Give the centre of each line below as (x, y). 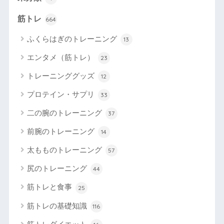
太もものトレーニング (65, 150)
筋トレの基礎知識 (58, 205)
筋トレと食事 (50, 187)
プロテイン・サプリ (61, 94)
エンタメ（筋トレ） (61, 57)
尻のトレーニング (58, 168)
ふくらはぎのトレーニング (73, 39)
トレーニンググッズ (61, 76)
